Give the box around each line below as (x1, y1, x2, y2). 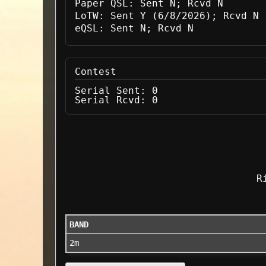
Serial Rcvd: (75, 94, 146, 106)
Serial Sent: (75, 85, 146, 96)
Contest (75, 66, 116, 77)
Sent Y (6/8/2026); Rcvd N (104, 10, 259, 21)
